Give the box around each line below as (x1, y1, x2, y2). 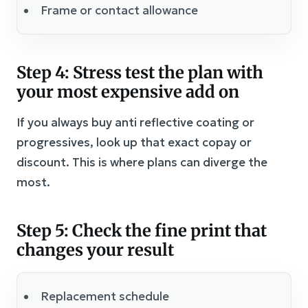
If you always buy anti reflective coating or (16, 115, 254, 131)
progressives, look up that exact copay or (16, 135, 252, 151)
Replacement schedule (41, 289, 169, 305)
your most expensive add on (16, 81, 239, 103)
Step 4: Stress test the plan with (16, 62, 263, 84)
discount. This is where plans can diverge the (16, 155, 267, 170)
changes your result (16, 239, 174, 261)
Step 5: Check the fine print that (16, 220, 267, 242)
